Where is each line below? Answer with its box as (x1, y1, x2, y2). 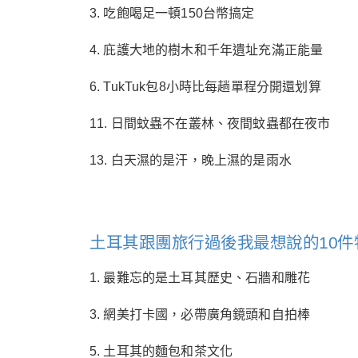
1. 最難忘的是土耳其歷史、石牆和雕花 (89, 271, 311, 285)
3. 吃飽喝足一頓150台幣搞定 (89, 6, 255, 20)
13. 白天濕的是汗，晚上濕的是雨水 (89, 153, 292, 167)
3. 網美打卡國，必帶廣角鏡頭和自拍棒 (89, 308, 311, 322)
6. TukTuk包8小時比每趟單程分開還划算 (89, 80, 321, 93)
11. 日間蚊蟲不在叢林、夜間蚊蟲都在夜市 (89, 117, 331, 130)
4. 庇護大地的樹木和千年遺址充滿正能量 (89, 43, 324, 57)
